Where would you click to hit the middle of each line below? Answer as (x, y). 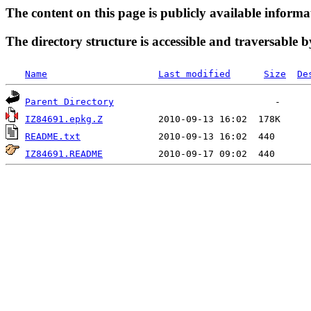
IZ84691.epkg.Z (64, 119)
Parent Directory (69, 102)
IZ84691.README (64, 154)
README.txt (53, 137)
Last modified (194, 74)
